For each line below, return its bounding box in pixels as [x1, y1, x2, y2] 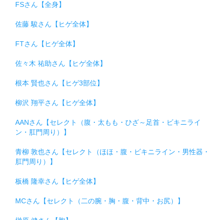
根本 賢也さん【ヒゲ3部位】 [15, 79, 104, 87]
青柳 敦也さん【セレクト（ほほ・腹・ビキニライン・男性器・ [15, 148, 210, 156]
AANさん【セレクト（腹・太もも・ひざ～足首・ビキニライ [15, 118, 201, 127]
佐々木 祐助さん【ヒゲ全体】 [15, 59, 107, 68]
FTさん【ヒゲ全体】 [15, 40, 79, 48]
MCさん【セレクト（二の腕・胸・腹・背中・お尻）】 [15, 197, 184, 205]
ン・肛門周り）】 [15, 128, 70, 137]
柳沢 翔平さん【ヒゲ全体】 [15, 99, 100, 107]
